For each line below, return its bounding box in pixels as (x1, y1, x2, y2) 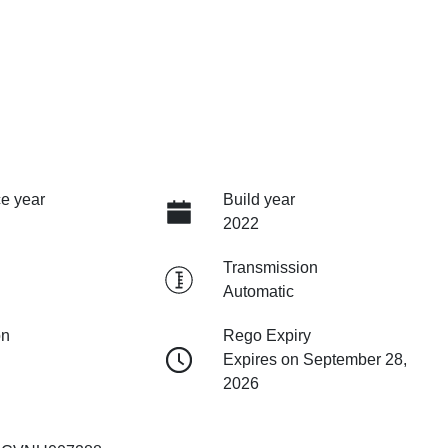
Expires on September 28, (222, 351, 407, 369)
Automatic (222, 283, 294, 301)
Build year (222, 191, 295, 209)
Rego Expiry (222, 327, 311, 345)
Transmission (222, 259, 318, 277)
